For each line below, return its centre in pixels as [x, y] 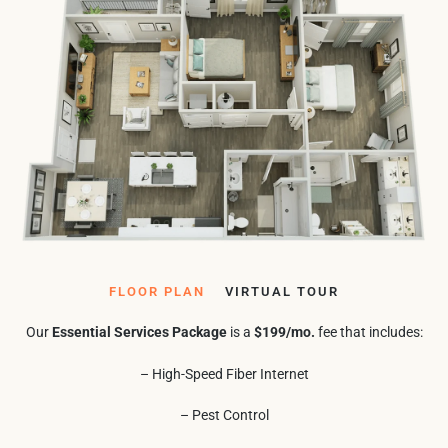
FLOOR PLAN [157, 291]
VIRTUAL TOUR [282, 291]
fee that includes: [368, 331]
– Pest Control [224, 414]
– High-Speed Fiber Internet [224, 373]
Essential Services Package [139, 331]
